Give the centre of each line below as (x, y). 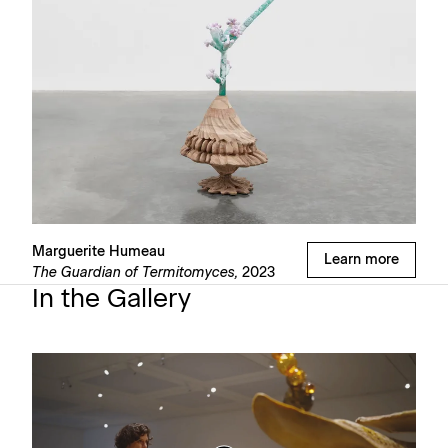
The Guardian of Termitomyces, (135, 272)
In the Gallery (111, 298)
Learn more (361, 259)
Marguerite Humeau (98, 251)
